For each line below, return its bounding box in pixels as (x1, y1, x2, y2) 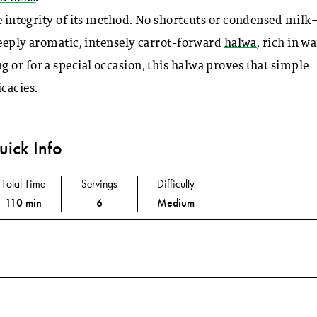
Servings (81, 176, 118, 190)
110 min (4, 195, 42, 209)
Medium (157, 195, 195, 209)
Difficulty (157, 176, 195, 190)
